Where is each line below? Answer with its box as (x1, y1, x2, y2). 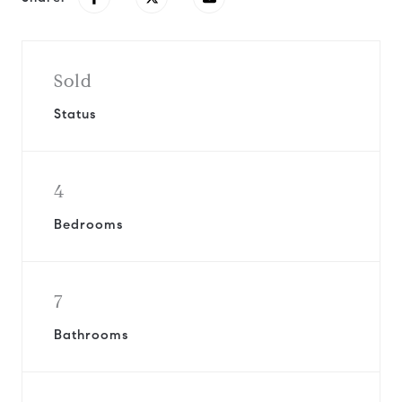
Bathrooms (54, 327, 128, 343)
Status (54, 106, 96, 122)
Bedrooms (54, 216, 123, 232)
